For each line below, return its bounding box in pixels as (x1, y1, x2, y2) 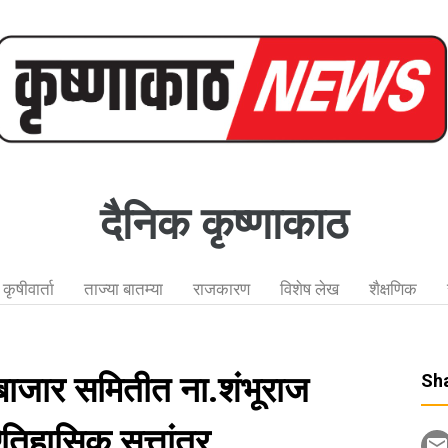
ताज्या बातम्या (83, 279, 163, 299)
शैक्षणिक (368, 279, 417, 299)
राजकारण (192, 279, 250, 299)
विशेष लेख (279, 279, 339, 299)
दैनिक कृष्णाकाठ (100, 198, 348, 250)
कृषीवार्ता (2, 279, 54, 299)
